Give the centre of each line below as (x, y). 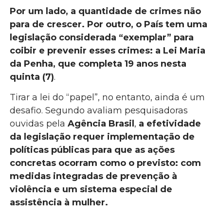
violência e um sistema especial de (91, 189)
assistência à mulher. (59, 202)
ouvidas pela (39, 123)
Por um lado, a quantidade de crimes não (105, 11)
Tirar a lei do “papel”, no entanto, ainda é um (107, 97)
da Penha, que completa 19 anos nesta (98, 64)
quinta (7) (32, 77)
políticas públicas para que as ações (92, 150)
